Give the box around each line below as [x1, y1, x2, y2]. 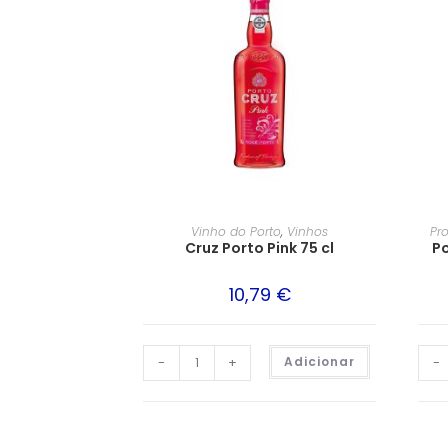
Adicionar [284, 352, 355, 370]
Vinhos [287, 222, 328, 240]
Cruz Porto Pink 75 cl [185, 237, 334, 258]
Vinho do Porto [191, 222, 281, 240]
